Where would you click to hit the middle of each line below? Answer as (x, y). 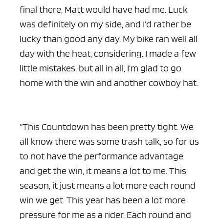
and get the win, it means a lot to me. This (103, 170)
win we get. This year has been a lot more (103, 200)
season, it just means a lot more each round (108, 185)
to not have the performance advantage (101, 156)
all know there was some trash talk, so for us (109, 141)
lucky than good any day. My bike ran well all (109, 38)
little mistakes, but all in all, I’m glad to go (100, 68)
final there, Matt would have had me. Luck (104, 9)
